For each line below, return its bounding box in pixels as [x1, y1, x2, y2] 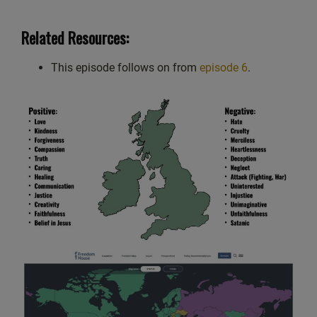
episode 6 [199, 61, 248, 75]
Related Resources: [21, 25, 129, 49]
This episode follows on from [50, 61, 200, 75]
